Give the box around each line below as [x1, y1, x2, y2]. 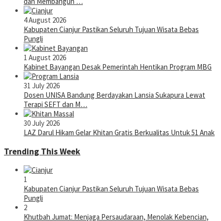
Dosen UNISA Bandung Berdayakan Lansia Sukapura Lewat [24, 90, 205, 100]
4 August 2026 [24, 15, 66, 25]
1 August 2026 [24, 53, 66, 63]
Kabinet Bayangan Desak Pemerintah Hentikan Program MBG [24, 62, 212, 72]
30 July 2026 [24, 118, 60, 128]
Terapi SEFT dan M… [24, 100, 87, 110]
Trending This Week [4, 146, 80, 157]
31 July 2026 [24, 81, 60, 91]
